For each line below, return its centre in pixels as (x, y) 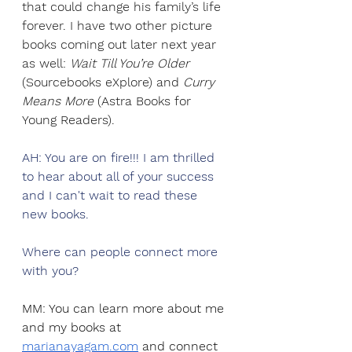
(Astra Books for (146, 101)
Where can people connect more (122, 252)
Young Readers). (70, 120)
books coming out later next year (121, 45)
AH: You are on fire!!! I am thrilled (120, 158)
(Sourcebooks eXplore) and (103, 82)
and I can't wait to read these (112, 196)
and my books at (73, 328)
